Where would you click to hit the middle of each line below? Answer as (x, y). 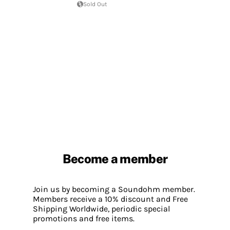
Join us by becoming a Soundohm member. (114, 189)
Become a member (115, 159)
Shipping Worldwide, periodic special (101, 208)
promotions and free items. (84, 218)
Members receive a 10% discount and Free (110, 199)
